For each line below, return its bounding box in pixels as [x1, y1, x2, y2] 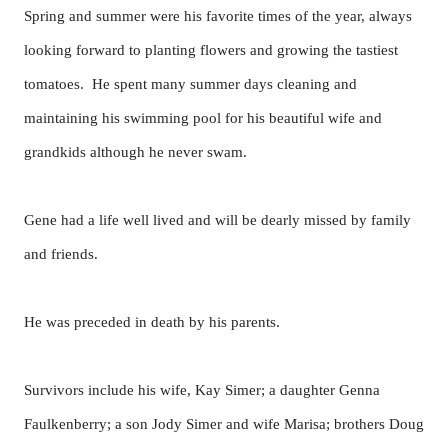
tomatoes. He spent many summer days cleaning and [24, 76, 357, 92]
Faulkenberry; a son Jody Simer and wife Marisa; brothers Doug [24, 416, 424, 432]
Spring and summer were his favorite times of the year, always [24, 8, 412, 24]
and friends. [24, 246, 98, 262]
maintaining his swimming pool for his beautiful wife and [24, 110, 382, 126]
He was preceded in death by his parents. [24, 314, 280, 330]
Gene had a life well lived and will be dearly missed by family [24, 212, 411, 228]
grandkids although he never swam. [24, 144, 247, 160]
